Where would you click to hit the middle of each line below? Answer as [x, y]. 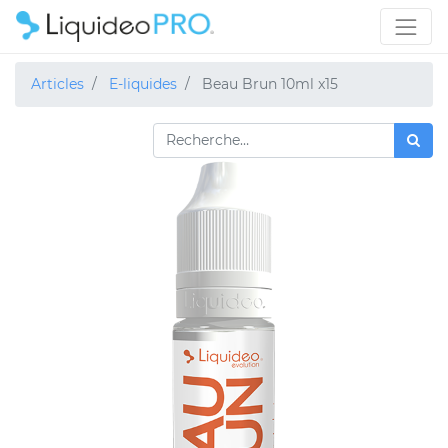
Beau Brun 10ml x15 [270, 83]
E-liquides [143, 83]
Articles [57, 83]
